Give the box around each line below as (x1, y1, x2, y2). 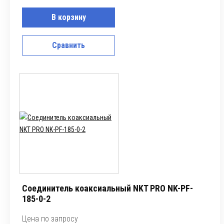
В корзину (51, 12, 86, 22)
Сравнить (52, 40, 85, 50)
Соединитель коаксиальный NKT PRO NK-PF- (22, 183, 193, 193)
